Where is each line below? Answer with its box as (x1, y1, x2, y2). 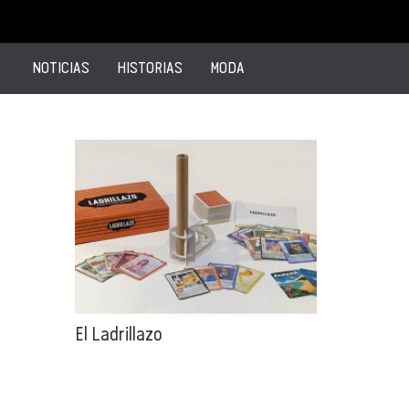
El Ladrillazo (75, 322, 163, 344)
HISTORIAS (117, 58, 183, 77)
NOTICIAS (32, 58, 89, 77)
